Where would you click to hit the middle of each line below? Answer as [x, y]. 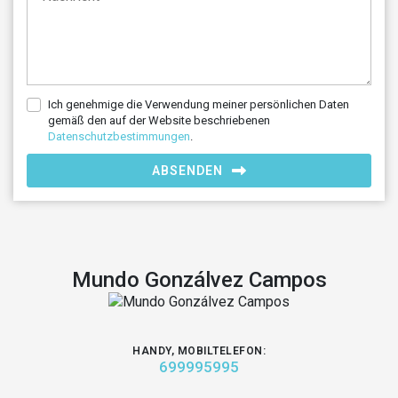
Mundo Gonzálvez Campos [199, 280]
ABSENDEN [187, 171]
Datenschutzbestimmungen [119, 136]
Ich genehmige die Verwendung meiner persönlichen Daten [199, 104]
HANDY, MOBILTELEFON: [199, 351]
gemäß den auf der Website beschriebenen [159, 120]
